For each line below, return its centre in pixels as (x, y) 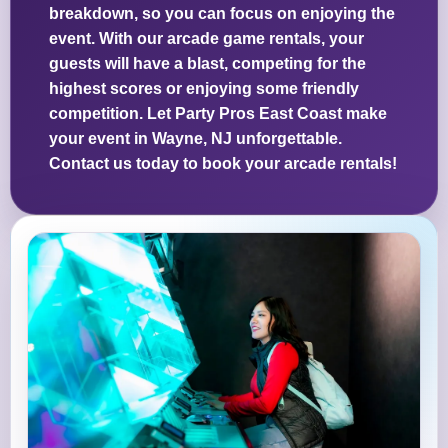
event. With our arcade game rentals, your (206, 39)
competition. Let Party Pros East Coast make (218, 114)
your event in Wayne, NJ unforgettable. (195, 139)
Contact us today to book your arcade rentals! (223, 164)
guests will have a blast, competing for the (207, 64)
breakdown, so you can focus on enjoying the (222, 14)
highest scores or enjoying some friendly (204, 89)
